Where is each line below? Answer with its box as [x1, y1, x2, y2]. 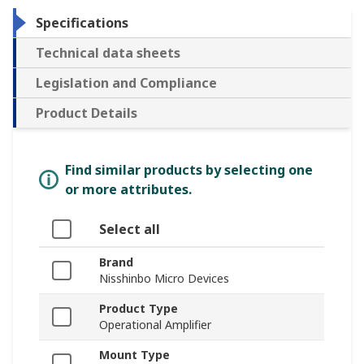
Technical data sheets [36, 44, 180, 63]
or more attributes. [65, 180, 192, 199]
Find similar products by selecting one [65, 161, 313, 180]
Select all [99, 220, 160, 239]
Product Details [36, 104, 137, 123]
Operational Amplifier [99, 317, 211, 333]
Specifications [36, 14, 128, 32]
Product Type [99, 301, 178, 317]
